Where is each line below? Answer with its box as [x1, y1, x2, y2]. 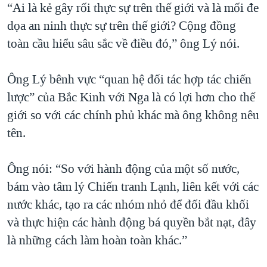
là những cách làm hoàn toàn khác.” [7, 232, 187, 249]
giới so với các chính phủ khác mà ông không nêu [7, 107, 259, 124]
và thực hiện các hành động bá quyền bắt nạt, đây [7, 214, 256, 231]
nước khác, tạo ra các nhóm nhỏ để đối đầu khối [7, 196, 249, 213]
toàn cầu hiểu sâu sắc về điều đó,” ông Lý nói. [7, 35, 240, 52]
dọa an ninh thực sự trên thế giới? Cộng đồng [7, 17, 236, 35]
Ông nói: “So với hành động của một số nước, [7, 160, 240, 178]
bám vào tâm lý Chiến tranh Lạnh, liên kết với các [7, 178, 259, 195]
